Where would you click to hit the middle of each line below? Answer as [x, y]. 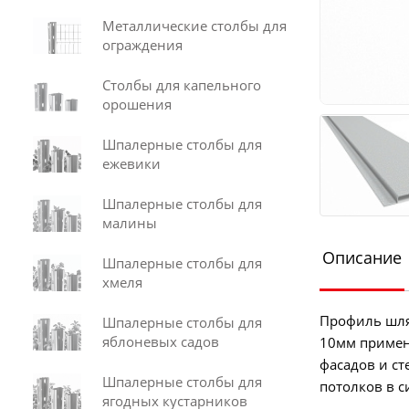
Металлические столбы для [194, 26]
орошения [137, 104]
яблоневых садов [161, 341]
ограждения [142, 45]
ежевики [131, 163]
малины [130, 223]
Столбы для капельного [182, 85]
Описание [362, 257]
